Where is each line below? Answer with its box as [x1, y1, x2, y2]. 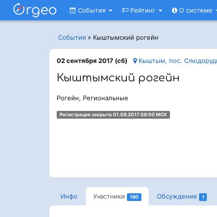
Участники [93, 192, 125, 200]
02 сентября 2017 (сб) [57, 57, 127, 64]
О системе [177, 6, 215, 14]
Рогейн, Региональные [57, 94, 128, 102]
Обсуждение [156, 192, 197, 200]
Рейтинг [128, 6, 157, 14]
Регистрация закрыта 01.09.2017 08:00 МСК [59, 112, 167, 117]
